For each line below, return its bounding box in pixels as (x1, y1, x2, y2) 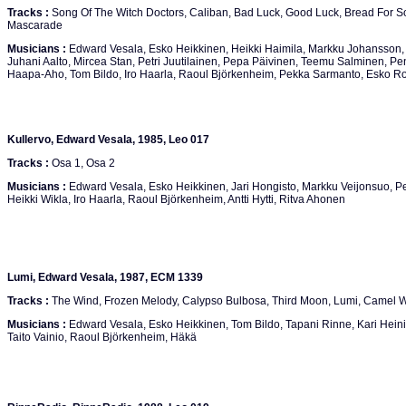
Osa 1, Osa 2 (49, 157, 115, 169)
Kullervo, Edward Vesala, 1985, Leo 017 (7, 133, 209, 146)
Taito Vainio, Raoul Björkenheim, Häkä (7, 331, 197, 343)
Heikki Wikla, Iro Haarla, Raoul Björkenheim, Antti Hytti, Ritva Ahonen (7, 193, 345, 206)
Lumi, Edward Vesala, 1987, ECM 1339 (7, 271, 203, 284)
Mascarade (7, 19, 63, 32)
